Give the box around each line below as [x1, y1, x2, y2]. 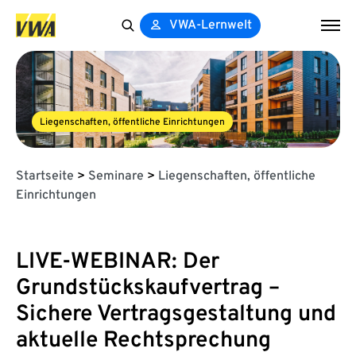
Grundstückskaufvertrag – [16, 273, 280, 303]
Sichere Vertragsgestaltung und [16, 300, 336, 329]
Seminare [88, 168, 144, 184]
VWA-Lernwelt [169, 17, 253, 33]
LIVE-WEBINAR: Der [16, 247, 219, 277]
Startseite [16, 168, 74, 184]
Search [114, 37, 154, 53]
